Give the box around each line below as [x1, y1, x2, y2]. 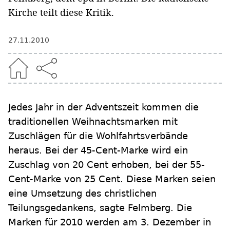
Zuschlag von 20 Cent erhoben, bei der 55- [8, 159, 205, 170]
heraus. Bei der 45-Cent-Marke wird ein [8, 145, 188, 156]
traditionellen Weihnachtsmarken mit [8, 116, 178, 127]
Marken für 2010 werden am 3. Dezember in [8, 217, 211, 227]
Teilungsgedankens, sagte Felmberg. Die [8, 202, 192, 213]
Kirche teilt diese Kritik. [8, 6, 114, 18]
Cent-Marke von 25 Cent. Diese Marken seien [8, 174, 216, 184]
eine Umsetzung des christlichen [8, 188, 157, 199]
